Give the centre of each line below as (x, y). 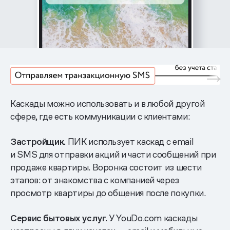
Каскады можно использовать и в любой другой (108, 103)
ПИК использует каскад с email (130, 141)
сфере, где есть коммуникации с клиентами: (100, 116)
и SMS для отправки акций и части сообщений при (113, 154)
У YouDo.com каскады (152, 218)
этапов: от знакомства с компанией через (95, 180)
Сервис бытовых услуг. (59, 218)
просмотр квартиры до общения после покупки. (108, 193)
